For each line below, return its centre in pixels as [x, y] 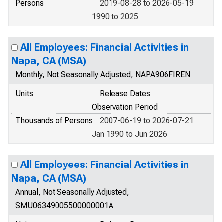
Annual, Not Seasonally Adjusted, [72, 192]
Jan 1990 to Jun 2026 [129, 134]
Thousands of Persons [54, 121]
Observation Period [125, 107]
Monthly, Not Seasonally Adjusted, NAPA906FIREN [103, 75]
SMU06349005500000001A [64, 205]
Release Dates [125, 93]
